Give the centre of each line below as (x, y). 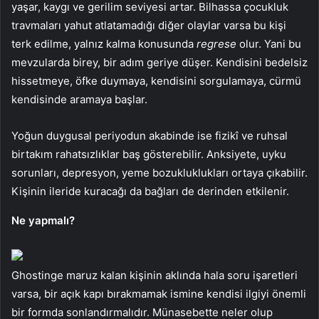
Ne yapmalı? (43, 220)
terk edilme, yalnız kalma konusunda (104, 43)
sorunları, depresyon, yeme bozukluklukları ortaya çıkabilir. (159, 172)
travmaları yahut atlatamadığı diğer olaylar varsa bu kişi (149, 25)
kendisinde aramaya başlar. (81, 99)
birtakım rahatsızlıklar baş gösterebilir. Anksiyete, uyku (149, 154)
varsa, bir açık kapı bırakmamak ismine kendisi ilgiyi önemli (159, 293)
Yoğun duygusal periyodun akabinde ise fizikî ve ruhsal (150, 135)
